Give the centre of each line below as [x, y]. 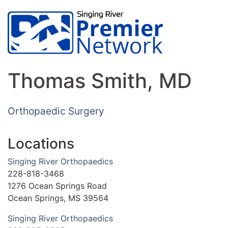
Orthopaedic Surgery [56, 111]
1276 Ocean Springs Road [57, 186]
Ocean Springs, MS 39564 [58, 198]
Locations [41, 144]
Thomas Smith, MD [100, 81]
